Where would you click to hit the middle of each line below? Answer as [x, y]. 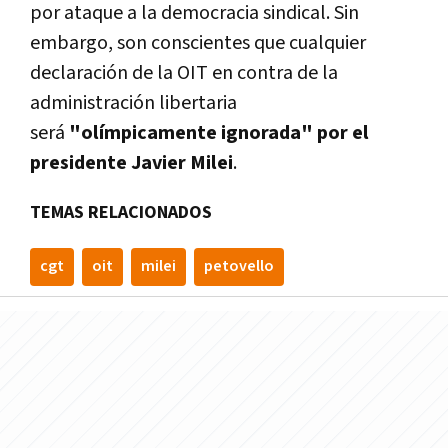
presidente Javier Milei [131, 162]
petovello [239, 266]
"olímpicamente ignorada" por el [219, 132]
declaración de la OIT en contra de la [184, 72]
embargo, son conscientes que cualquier [198, 42]
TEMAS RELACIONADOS [121, 212]
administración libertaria [133, 102]
